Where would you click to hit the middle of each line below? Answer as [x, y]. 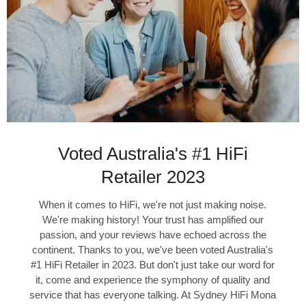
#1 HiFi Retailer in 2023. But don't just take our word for [153, 265]
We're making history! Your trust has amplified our [153, 220]
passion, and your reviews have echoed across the [153, 235]
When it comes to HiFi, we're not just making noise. [153, 205]
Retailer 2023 [153, 177]
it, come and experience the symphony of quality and [153, 280]
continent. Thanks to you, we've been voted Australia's [153, 250]
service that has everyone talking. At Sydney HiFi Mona [153, 295]
